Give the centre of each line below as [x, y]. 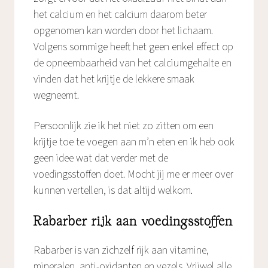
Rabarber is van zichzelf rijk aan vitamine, [121, 250]
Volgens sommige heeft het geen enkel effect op [133, 47]
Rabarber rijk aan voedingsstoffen [133, 222]
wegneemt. [56, 95]
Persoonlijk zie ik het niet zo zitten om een [124, 126]
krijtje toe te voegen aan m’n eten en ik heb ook [134, 142]
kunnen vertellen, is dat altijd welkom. [113, 190]
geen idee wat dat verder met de [101, 158]
